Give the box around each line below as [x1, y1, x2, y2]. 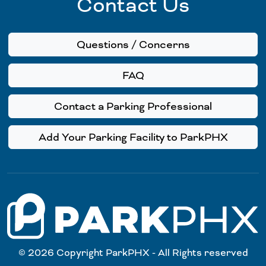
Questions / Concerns [76, 37, 190, 52]
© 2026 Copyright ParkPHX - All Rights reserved [18, 246, 248, 259]
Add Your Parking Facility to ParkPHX [38, 130, 228, 145]
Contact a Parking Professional [54, 99, 212, 114]
